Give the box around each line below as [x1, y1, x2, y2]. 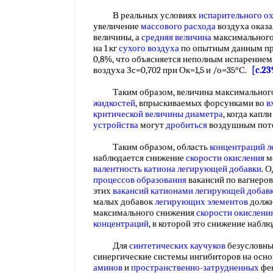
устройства [93, 119, 138, 130]
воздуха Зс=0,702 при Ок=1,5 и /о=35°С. [93, 65, 252, 76]
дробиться [166, 119, 207, 130]
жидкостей [93, 97, 135, 108]
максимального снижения [93, 207, 196, 218]
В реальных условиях [93, 10, 199, 21]
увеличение [93, 21, 141, 32]
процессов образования [93, 174, 186, 185]
